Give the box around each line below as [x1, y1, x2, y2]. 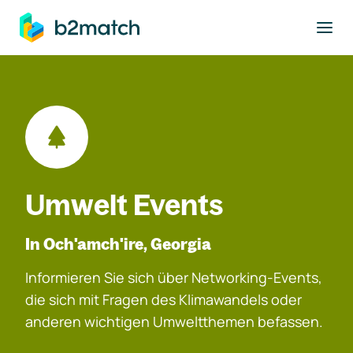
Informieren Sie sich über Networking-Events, [25, 268, 322, 287]
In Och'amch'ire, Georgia [25, 234, 211, 254]
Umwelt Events [25, 187, 224, 222]
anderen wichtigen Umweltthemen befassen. [25, 312, 323, 331]
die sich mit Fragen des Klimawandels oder [25, 290, 302, 309]
